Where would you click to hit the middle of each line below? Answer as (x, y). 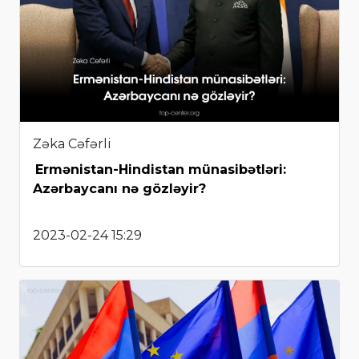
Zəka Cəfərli (72, 143)
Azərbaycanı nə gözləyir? (119, 188)
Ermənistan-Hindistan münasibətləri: (161, 169)
